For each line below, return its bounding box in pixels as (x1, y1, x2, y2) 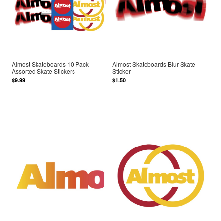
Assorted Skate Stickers (12, 67, 75, 75)
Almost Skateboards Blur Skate (112, 60, 196, 69)
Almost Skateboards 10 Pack (12, 60, 89, 69)
